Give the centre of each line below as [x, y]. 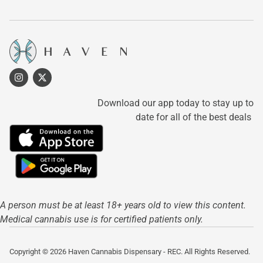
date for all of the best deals [195, 117]
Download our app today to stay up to [176, 103]
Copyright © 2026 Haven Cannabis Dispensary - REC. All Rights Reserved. [130, 251]
